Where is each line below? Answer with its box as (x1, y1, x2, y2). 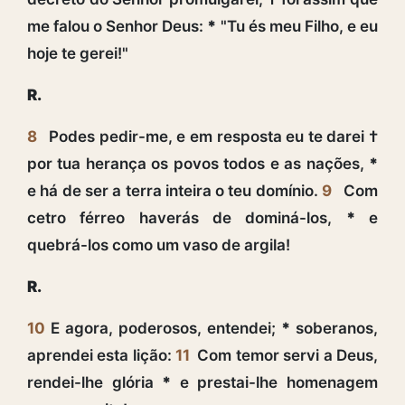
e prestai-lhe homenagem (171, 372, 379, 391)
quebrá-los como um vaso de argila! (27, 235, 290, 254)
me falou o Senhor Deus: (27, 16, 208, 35)
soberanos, (290, 318, 378, 337)
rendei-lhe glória (27, 372, 163, 391)
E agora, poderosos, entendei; (51, 318, 281, 337)
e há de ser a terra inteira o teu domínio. (27, 181, 322, 200)
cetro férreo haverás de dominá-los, (27, 208, 346, 227)
